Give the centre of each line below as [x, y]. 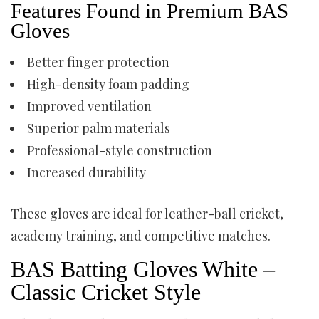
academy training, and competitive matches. [141, 236]
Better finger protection [98, 62]
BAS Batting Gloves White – [143, 269]
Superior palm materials [99, 128]
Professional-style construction [120, 150]
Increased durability [87, 172]
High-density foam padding [108, 84]
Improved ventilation [89, 106]
